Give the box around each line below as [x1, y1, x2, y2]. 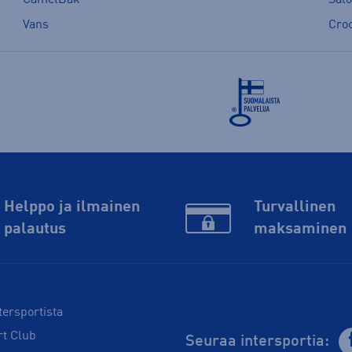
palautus [3, 222, 66, 238]
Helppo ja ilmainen [3, 200, 140, 216]
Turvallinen [253, 200, 335, 216]
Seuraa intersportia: [185, 333, 329, 350]
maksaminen [253, 222, 346, 238]
